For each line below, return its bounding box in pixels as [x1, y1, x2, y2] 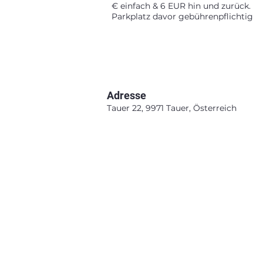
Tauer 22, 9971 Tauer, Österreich [107, 103, 237, 113]
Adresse [107, 89, 146, 102]
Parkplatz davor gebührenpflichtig [112, 11, 253, 22]
